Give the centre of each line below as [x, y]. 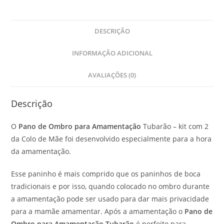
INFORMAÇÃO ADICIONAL [112, 53]
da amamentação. [41, 151]
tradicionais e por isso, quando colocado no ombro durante [110, 186]
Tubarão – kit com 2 [175, 126]
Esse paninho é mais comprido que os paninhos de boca [106, 173]
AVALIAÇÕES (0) [112, 75]
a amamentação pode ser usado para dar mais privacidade [110, 198]
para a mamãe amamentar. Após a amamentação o [98, 211]
